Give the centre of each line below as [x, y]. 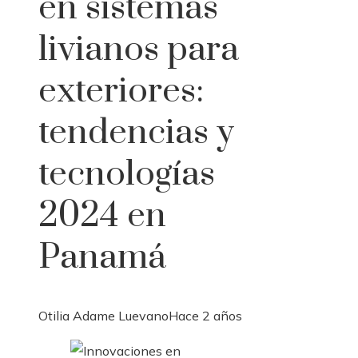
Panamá [102, 257]
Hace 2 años [205, 316]
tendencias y [136, 132]
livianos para [139, 49]
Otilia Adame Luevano [103, 316]
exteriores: [121, 91]
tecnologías [127, 174]
